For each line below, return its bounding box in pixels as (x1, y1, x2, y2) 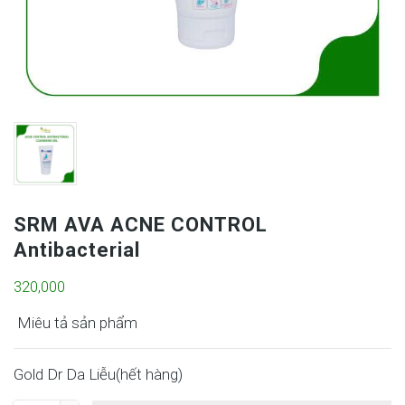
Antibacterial (14, 239, 140, 261)
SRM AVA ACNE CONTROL (14, 213, 268, 236)
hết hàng (120, 365, 178, 383)
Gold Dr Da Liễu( (14, 365, 120, 383)
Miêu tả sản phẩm (14, 314, 137, 332)
